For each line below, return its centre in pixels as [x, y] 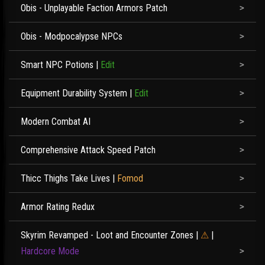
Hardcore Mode [50, 251]
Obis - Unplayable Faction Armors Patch [94, 8]
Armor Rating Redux [58, 207]
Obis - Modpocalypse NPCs [72, 36]
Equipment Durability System [74, 93]
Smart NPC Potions [57, 65]
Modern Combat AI [56, 122]
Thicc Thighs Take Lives [65, 178]
